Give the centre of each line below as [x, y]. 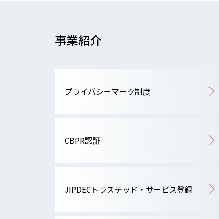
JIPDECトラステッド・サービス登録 [129, 189]
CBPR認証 [82, 140]
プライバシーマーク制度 [108, 91]
